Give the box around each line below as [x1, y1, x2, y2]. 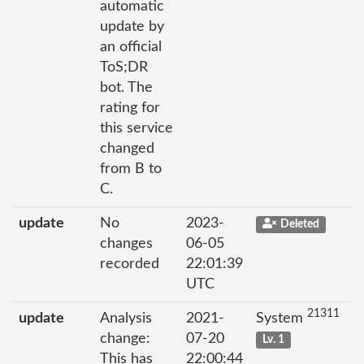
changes [100, 236, 153, 251]
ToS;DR [100, 59, 148, 75]
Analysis [100, 310, 152, 326]
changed [100, 141, 154, 156]
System [256, 310, 307, 326]
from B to [100, 161, 162, 176]
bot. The [100, 80, 153, 95]
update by [100, 19, 164, 34]
